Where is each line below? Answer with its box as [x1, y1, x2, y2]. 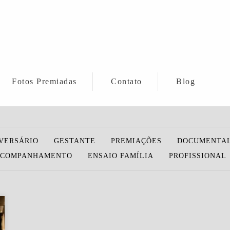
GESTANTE [53, 137, 95, 145]
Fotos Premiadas [12, 77, 77, 86]
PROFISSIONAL [169, 152, 226, 160]
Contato [111, 77, 142, 86]
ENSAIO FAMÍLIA [88, 152, 154, 160]
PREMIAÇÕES [110, 137, 162, 145]
